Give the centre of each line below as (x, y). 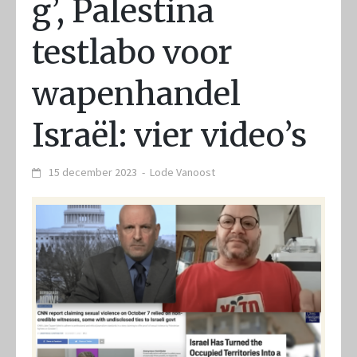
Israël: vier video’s (169, 135)
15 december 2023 (93, 172)
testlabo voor (132, 53)
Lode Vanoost (182, 172)
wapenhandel (136, 94)
